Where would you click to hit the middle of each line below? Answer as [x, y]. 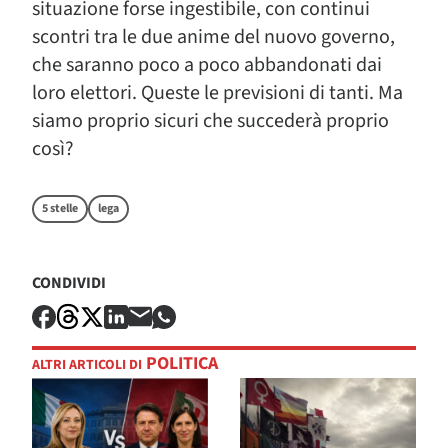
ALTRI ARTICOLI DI [87, 365]
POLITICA [180, 364]
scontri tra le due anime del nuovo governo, [213, 37]
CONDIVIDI [69, 283]
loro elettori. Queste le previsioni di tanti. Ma [217, 93]
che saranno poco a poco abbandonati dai [207, 65]
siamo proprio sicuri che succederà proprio [210, 121]
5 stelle [60, 208]
